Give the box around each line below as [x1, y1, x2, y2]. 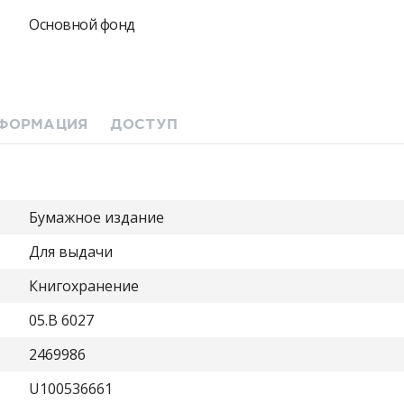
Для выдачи [29, 242, 113, 262]
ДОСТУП [109, 115, 179, 134]
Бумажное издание [29, 207, 164, 227]
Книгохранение [29, 276, 139, 296]
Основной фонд [29, 14, 135, 34]
